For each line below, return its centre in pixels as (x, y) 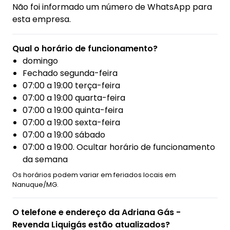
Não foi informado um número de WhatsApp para (112, 7)
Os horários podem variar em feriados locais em (94, 175)
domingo (40, 61)
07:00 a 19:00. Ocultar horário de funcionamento (119, 147)
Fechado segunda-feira (70, 73)
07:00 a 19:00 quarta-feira (74, 98)
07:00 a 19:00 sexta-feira (71, 123)
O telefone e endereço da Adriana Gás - (97, 213)
